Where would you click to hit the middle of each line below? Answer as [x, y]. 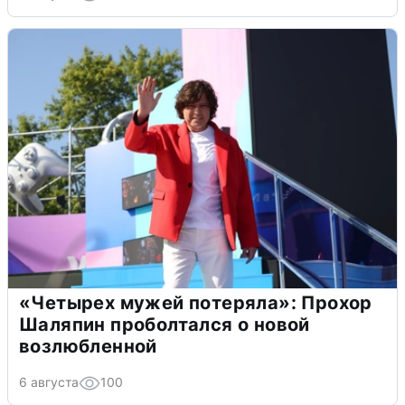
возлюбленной [88, 347]
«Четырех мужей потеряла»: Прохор [196, 303]
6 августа [49, 382]
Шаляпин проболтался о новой [165, 325]
